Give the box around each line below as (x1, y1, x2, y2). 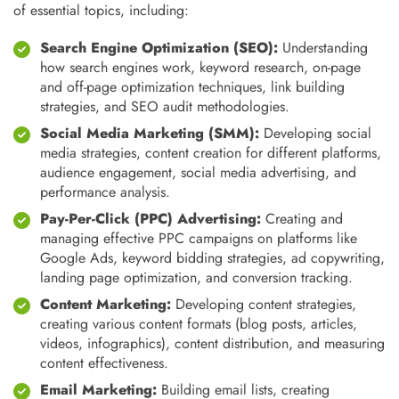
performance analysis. (40, 182, 170, 202)
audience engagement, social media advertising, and (40, 162, 356, 183)
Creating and (261, 208, 343, 229)
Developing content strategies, (171, 294, 356, 314)
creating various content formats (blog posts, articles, (40, 313, 357, 334)
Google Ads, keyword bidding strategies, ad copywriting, (40, 248, 385, 268)
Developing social (259, 123, 371, 143)
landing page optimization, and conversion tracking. (40, 267, 353, 288)
